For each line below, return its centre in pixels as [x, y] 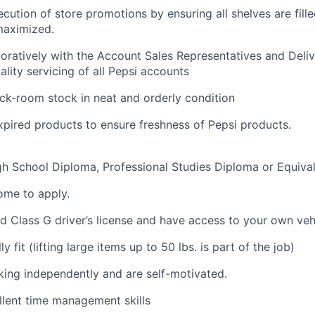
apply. [54, 193]
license [113, 220]
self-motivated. [187, 273]
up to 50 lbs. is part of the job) [210, 246]
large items [96, 246]
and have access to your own [215, 220]
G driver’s [68, 220]
